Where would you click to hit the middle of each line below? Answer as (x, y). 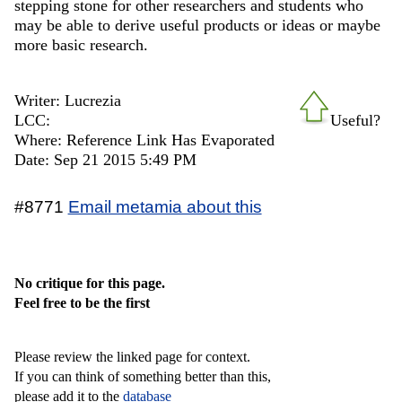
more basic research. (81, 45)
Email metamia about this (165, 206)
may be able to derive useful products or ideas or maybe (197, 26)
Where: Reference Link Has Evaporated (144, 140)
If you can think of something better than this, (142, 376)
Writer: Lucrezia (67, 100)
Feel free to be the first (82, 302)
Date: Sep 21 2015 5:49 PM (105, 159)
